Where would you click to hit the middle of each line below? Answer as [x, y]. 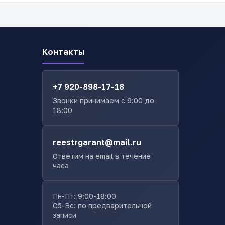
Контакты [63, 51]
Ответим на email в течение [102, 156]
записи [65, 215]
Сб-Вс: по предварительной [102, 205]
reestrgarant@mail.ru [97, 142]
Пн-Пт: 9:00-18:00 [84, 196]
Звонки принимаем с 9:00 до [103, 100]
